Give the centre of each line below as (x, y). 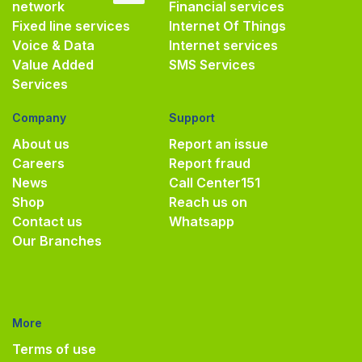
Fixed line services (71, 25)
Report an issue (219, 143)
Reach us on (208, 202)
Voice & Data (53, 45)
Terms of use (54, 349)
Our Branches (57, 240)
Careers (38, 163)
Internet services (223, 45)
